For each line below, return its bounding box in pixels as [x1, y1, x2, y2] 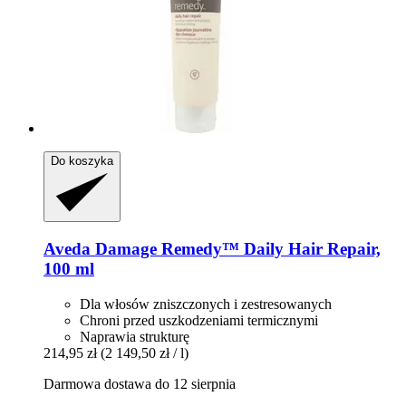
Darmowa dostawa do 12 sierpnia [43, 375, 236, 391]
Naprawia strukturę [80, 328, 189, 344]
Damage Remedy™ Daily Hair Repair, [91, 239, 381, 259]
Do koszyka [51, 154, 113, 169]
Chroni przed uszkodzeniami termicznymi [80, 312, 318, 328]
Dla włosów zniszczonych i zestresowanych [80, 295, 332, 312]
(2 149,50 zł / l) [101, 344, 188, 361]
